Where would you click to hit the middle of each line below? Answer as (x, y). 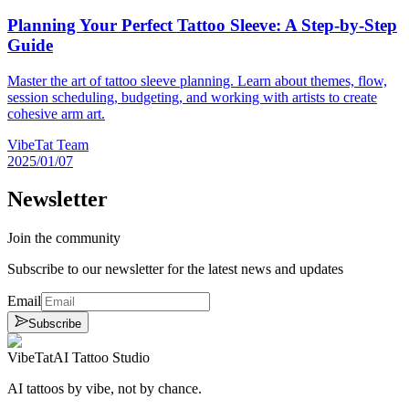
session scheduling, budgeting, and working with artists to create (192, 97)
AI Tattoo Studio (101, 358)
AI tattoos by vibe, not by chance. (105, 389)
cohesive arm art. (56, 113)
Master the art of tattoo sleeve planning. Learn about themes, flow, (197, 80)
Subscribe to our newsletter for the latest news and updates (175, 269)
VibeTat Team (48, 144)
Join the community (64, 238)
